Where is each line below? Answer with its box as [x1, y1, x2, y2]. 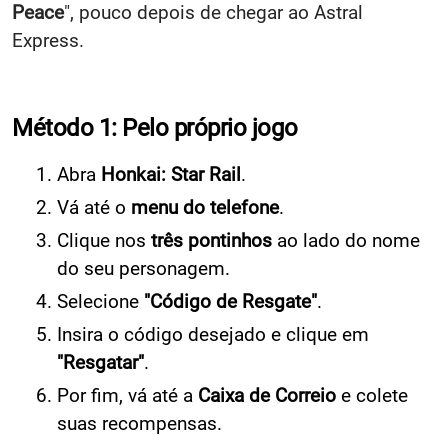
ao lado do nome [272, 228, 420, 252]
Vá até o [57, 195, 131, 219]
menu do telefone [131, 195, 279, 219]
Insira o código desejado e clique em [57, 322, 369, 346]
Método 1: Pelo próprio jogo [12, 113, 298, 142]
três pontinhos [151, 228, 272, 252]
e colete [336, 383, 408, 407]
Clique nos [57, 228, 151, 252]
